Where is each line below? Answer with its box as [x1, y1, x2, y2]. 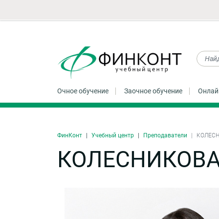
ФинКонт [57, 131, 82, 139]
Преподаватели [143, 131, 187, 139]
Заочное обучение [124, 87, 182, 95]
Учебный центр [91, 131, 134, 139]
